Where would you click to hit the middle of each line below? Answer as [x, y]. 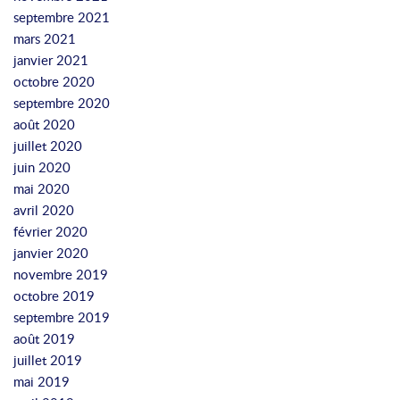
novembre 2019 [61, 274]
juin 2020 [42, 167]
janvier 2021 [51, 60]
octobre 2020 [54, 81]
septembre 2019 [62, 317]
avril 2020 [44, 210]
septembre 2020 [62, 103]
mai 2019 [42, 381]
